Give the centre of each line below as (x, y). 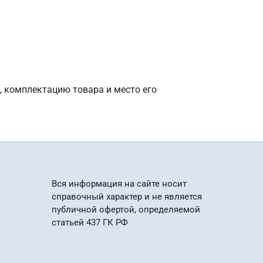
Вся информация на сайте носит (119, 184)
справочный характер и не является (127, 197)
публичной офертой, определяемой (126, 210)
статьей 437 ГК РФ (90, 222)
